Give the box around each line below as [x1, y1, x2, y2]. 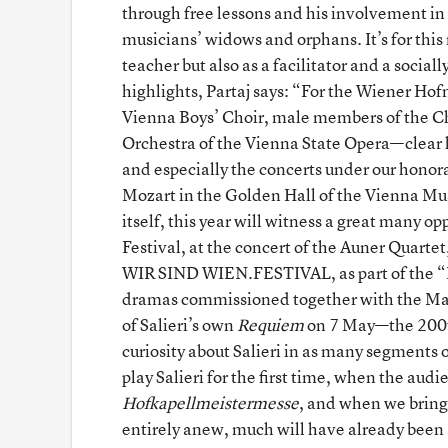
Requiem [237, 312, 304, 336]
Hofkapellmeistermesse [122, 390, 299, 414]
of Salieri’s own [122, 312, 237, 336]
